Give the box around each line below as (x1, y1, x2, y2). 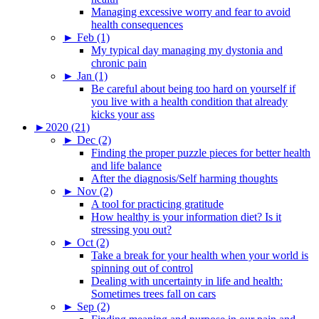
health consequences (91, 18, 183, 31)
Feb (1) (77, 31, 110, 43)
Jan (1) (77, 69, 108, 82)
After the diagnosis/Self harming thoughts (91, 172, 278, 184)
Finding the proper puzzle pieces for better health (91, 146, 310, 159)
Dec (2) (77, 133, 111, 146)
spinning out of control (91, 261, 193, 274)
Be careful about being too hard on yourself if (91, 82, 296, 95)
